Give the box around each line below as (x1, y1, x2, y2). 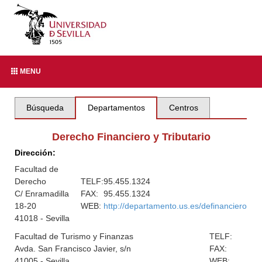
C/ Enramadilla (15, 189, 70, 198)
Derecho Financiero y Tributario (51, 131, 211, 143)
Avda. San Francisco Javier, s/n (15, 244, 132, 253)
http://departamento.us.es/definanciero (104, 201, 247, 211)
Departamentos (87, 103, 145, 112)
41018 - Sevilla (15, 213, 70, 223)
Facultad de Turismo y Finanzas (15, 232, 134, 241)
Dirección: (15, 148, 56, 157)
